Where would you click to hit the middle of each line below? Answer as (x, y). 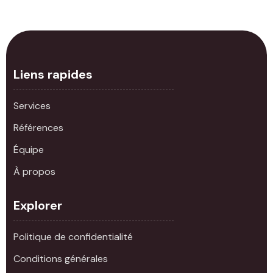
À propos (34, 171)
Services (32, 105)
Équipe (29, 149)
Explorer (38, 205)
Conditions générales (61, 258)
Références (38, 127)
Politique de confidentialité (73, 236)
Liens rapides (53, 74)
